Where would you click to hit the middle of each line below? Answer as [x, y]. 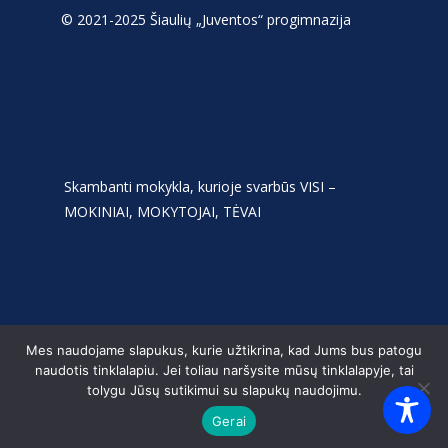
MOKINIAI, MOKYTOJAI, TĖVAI [162, 212]
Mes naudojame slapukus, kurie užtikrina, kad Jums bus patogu [224, 350]
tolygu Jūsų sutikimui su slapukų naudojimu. [224, 390]
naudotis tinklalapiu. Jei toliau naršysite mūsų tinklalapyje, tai [224, 370]
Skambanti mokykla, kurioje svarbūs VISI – [200, 187]
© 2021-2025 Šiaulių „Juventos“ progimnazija [206, 20]
